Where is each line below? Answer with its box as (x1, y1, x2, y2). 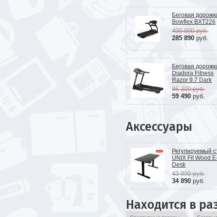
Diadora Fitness (172, 70, 214, 77)
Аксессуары (126, 120, 192, 134)
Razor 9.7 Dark (172, 77, 212, 83)
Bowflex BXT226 (172, 18, 216, 25)
